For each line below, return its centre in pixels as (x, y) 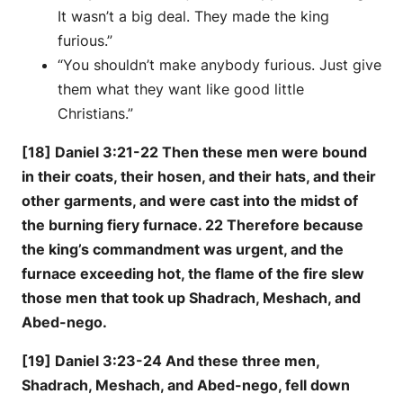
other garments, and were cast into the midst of (190, 200)
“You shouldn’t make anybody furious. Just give (219, 64)
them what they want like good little (181, 89)
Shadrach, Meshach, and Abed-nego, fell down (186, 385)
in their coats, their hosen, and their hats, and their (199, 176)
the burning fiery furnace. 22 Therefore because (193, 224)
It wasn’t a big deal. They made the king (193, 16)
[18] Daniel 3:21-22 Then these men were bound (194, 152)
